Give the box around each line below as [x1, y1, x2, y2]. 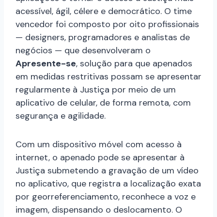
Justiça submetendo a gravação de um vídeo [15, 165, 199, 177]
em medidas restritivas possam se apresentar [15, 71, 201, 83]
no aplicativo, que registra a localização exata [15, 178, 201, 190]
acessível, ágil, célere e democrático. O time [15, 5, 192, 17]
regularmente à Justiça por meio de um [15, 84, 176, 96]
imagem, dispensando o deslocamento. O [15, 204, 182, 216]
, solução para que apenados [76, 58, 192, 70]
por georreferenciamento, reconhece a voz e [15, 191, 196, 203]
